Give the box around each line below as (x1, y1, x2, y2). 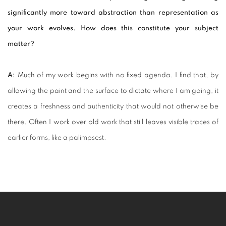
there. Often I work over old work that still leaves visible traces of (8, 118, 218, 126)
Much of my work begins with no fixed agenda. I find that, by (15, 71, 218, 79)
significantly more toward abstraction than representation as (8, 9, 218, 16)
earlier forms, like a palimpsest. (8, 134, 106, 141)
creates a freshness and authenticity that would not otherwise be (8, 102, 218, 110)
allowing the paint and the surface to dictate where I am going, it (8, 87, 218, 94)
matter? (8, 40, 36, 47)
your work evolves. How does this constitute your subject (8, 24, 218, 32)
